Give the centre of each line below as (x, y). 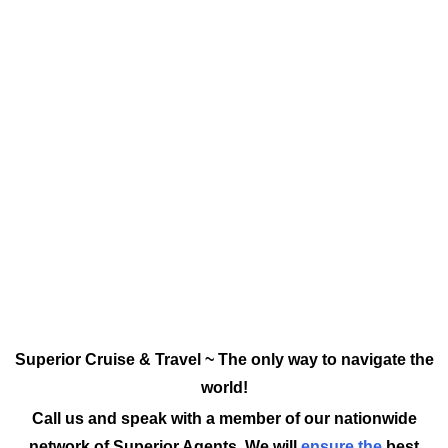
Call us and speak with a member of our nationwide (224, 419)
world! (224, 388)
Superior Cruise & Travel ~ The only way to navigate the (224, 360)
